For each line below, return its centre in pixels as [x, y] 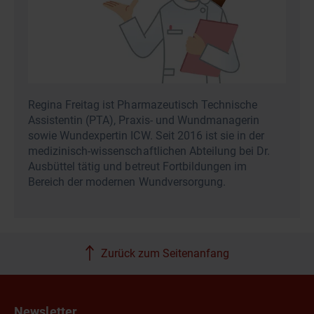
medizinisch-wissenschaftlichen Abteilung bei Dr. [149, 151]
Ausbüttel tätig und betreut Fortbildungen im [138, 167]
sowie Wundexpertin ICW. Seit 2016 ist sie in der [146, 136]
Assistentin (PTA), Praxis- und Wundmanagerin [144, 121]
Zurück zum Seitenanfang [165, 254]
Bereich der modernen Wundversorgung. [127, 182]
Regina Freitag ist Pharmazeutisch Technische [143, 105]
